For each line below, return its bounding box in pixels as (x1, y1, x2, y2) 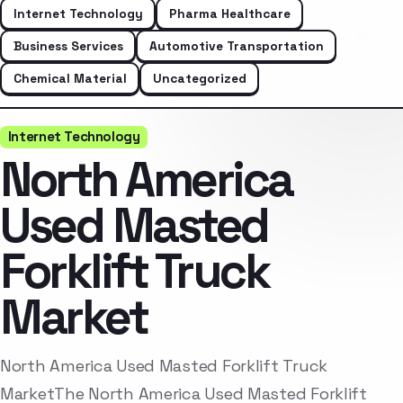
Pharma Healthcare (168, 4, 291, 22)
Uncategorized (152, 69, 246, 86)
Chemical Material (13, 69, 127, 86)
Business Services (13, 37, 123, 54)
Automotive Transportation (148, 37, 324, 54)
